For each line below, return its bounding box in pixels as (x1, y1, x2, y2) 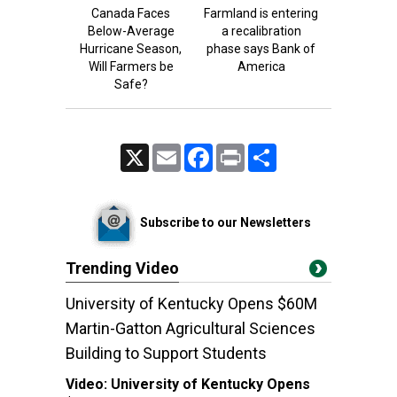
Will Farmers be (88, 59, 174, 74)
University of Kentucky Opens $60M (66, 294, 317, 313)
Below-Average (87, 24, 175, 38)
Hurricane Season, (80, 42, 182, 56)
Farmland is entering (204, 6, 318, 20)
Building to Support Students (66, 344, 267, 362)
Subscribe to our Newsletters (139, 214, 311, 230)
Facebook (213, 144, 260, 157)
